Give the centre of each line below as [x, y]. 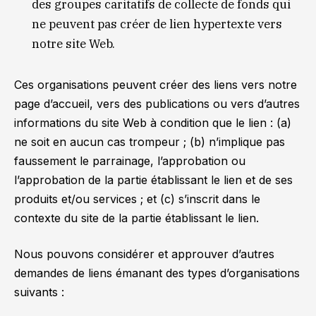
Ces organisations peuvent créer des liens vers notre [156, 84]
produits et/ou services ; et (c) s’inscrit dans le [137, 199]
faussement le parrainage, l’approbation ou [130, 160]
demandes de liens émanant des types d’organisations [157, 273]
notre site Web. [73, 44]
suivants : [39, 292]
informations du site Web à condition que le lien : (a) [153, 122]
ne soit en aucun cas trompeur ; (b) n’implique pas [150, 141]
